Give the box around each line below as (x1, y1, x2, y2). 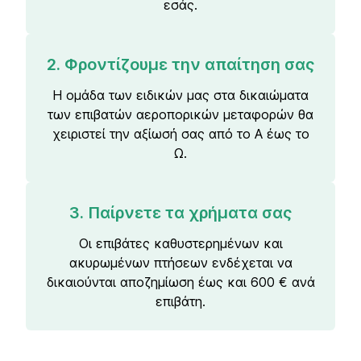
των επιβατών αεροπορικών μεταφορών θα (48, 106, 313, 122)
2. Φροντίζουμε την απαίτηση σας (46, 55, 315, 74)
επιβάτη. (156, 293, 205, 309)
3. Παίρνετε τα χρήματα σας (68, 203, 293, 222)
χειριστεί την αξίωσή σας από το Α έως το (52, 126, 309, 142)
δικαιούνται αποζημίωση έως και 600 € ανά (46, 274, 315, 290)
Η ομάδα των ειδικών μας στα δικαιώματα (52, 87, 309, 103)
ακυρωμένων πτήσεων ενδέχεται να (68, 255, 293, 271)
